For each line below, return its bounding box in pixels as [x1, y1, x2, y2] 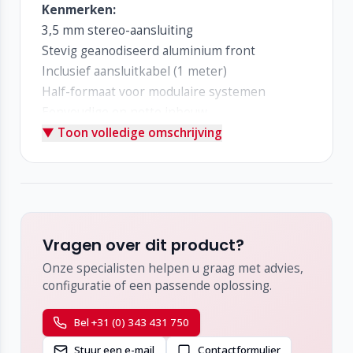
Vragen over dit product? [42, 233, 244, 256]
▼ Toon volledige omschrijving [41, 124, 222, 141]
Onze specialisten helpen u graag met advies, [42, 260, 303, 277]
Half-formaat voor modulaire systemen [41, 84, 266, 101]
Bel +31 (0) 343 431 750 [73, 315, 190, 330]
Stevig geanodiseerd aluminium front [41, 43, 255, 60]
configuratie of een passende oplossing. [42, 277, 272, 295]
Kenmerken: [41, 2, 116, 19]
